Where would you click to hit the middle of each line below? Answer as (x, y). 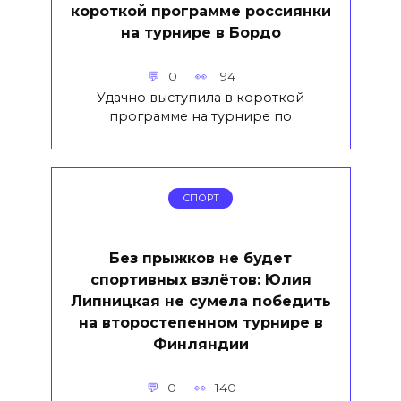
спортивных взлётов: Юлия (200, 279)
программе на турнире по (200, 116)
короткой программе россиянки (200, 11)
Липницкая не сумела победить (200, 301)
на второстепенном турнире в (200, 322)
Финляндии (200, 344)
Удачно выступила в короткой (200, 97)
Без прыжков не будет (200, 258)
